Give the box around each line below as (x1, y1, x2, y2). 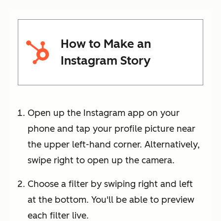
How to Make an (60, 37, 151, 51)
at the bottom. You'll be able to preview (28, 194, 194, 206)
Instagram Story (60, 53, 150, 68)
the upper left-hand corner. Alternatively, (28, 139, 200, 150)
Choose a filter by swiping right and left (28, 179, 193, 190)
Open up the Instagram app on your (28, 108, 180, 119)
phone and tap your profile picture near (28, 123, 195, 135)
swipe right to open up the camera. (28, 155, 175, 166)
